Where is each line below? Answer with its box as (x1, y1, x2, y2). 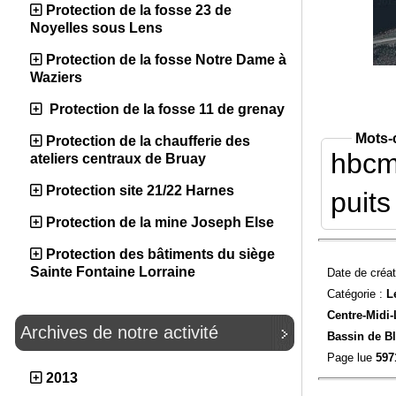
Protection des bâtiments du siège (46, 247, 275, 262)
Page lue (326, 350, 376, 364)
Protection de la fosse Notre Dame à (46, 52, 286, 67)
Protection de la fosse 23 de (46, 3, 232, 18)
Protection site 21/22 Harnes (46, 183, 234, 198)
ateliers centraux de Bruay (30, 151, 206, 166)
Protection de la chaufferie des (46, 133, 250, 148)
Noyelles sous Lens (30, 20, 163, 35)
